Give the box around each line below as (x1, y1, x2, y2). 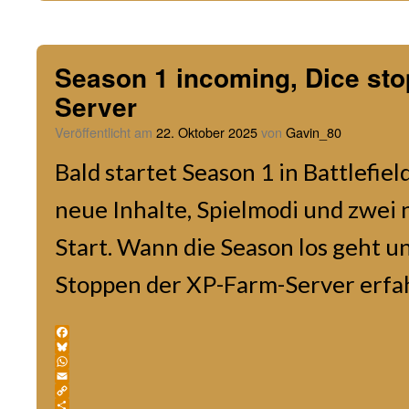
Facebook (55, 337, 121, 356)
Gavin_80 (286, 122, 341, 142)
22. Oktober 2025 (156, 122, 257, 142)
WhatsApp (55, 366, 127, 385)
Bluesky (55, 351, 108, 371)
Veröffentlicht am (55, 122, 152, 142)
